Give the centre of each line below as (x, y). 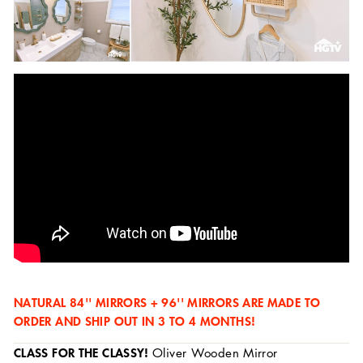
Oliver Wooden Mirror (215, 353)
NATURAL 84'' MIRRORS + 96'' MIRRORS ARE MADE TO (167, 303)
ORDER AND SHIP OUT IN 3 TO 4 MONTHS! (135, 321)
